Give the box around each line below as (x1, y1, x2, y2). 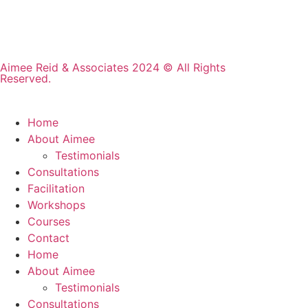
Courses (27, 214, 70, 228)
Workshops (27, 198, 85, 212)
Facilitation (27, 181, 85, 195)
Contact (27, 231, 69, 245)
